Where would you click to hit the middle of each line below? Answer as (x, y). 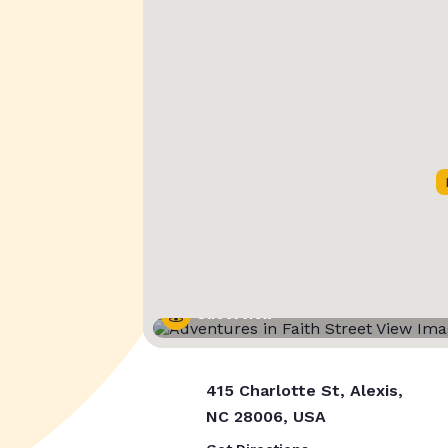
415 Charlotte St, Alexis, (304, 391)
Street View (234, 315)
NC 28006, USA (265, 417)
